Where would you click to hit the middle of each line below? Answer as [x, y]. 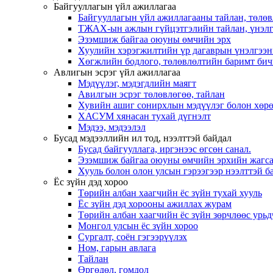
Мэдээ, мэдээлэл [112, 127]
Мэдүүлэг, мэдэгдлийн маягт [137, 83]
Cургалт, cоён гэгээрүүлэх [133, 237]
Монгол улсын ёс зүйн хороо [138, 226]
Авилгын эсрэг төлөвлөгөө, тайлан [151, 94]
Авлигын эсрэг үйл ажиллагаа [117, 72]
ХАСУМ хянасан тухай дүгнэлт [144, 116]
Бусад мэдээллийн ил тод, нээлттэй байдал [143, 138]
